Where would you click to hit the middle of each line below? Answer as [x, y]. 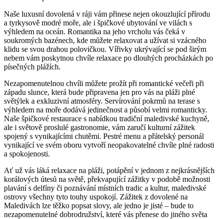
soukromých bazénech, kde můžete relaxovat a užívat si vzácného [105, 40]
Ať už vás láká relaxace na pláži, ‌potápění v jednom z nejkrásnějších [109, 170]
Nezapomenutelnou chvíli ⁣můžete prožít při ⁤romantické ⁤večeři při [104, 83]
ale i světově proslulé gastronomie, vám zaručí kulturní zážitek [99, 127]
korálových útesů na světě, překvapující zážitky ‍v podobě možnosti [107, 179]
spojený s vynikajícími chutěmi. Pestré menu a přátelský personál [104, 136]
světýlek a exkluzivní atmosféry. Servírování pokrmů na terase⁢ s [102, 101]
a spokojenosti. [27, 153]
